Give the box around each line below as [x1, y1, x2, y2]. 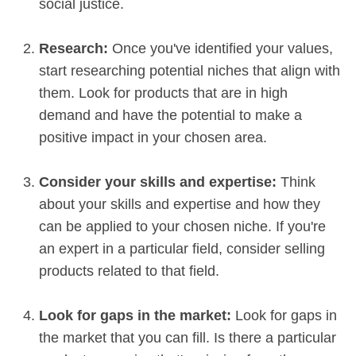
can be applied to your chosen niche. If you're [39, 218, 326, 234]
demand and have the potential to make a [39, 106, 302, 123]
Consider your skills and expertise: [39, 173, 277, 190]
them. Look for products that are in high [39, 84, 288, 101]
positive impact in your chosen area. [39, 129, 267, 145]
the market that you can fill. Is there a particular [39, 329, 336, 346]
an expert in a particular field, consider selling [39, 240, 325, 257]
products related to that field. [39, 262, 219, 279]
